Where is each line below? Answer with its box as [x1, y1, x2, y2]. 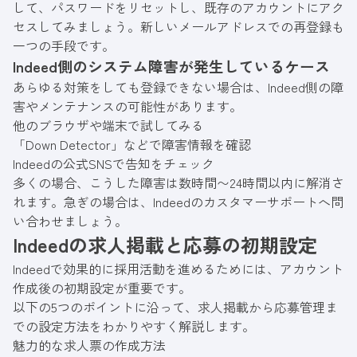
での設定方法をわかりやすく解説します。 [13, 316, 255, 335]
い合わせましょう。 [13, 210, 127, 230]
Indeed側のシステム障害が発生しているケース [13, 54, 330, 76]
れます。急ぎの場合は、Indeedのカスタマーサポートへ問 [13, 191, 343, 211]
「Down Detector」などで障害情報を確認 [13, 134, 251, 154]
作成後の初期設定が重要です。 [13, 277, 191, 297]
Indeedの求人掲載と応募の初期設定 [13, 229, 317, 258]
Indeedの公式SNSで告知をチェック [13, 153, 214, 173]
